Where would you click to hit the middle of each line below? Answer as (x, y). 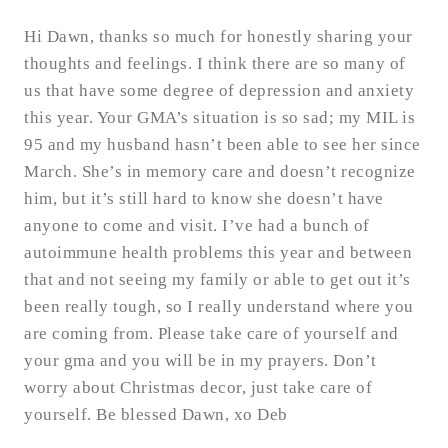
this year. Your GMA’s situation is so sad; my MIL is (219, 118)
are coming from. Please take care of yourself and (211, 334)
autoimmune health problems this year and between (218, 253)
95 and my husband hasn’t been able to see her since (222, 145)
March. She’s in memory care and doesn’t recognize (220, 172)
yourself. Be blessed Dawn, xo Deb (156, 415)
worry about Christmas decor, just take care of (198, 388)
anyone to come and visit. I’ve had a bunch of (197, 226)
